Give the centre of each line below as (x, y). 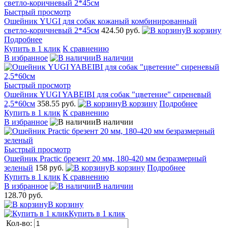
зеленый (19, 167)
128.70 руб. (23, 195)
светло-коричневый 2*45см (52, 30)
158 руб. (50, 167)
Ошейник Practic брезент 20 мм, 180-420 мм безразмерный (105, 158)
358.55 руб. (58, 103)
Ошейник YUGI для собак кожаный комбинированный (101, 21)
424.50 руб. (122, 30)
